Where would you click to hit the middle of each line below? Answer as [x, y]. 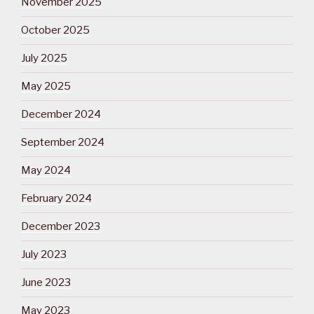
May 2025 [46, 87]
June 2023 [46, 283]
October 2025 [55, 30]
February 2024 [56, 199]
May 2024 [46, 171]
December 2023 [61, 227]
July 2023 [44, 255]
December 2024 [61, 115]
